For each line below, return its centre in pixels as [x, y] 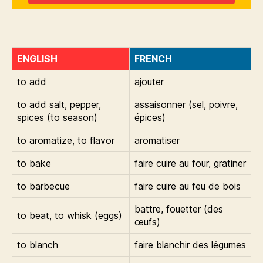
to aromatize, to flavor [66, 140]
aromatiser [157, 140]
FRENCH [153, 59]
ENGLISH [37, 59]
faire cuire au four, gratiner [190, 163]
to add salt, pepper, [59, 104]
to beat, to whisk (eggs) [70, 215]
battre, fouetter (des [179, 209]
